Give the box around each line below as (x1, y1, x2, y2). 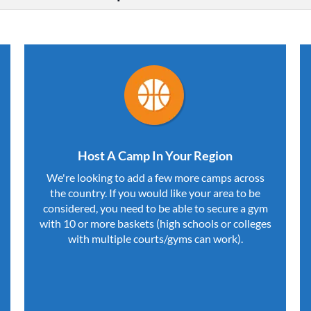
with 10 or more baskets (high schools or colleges (39, 216, 271, 230)
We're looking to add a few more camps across (46, 170, 264, 184)
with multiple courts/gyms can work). (67, 231, 243, 245)
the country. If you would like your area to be (50, 185, 260, 199)
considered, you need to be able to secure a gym (42, 201, 268, 215)
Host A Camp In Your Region (78, 147, 233, 163)
